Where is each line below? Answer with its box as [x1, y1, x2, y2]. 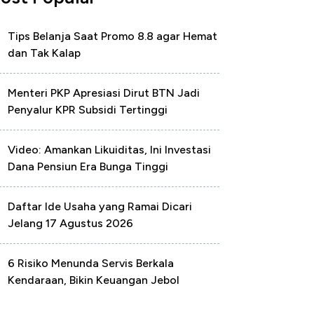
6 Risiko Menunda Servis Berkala [8, 257, 174, 270]
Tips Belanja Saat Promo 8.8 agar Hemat [8, 29, 217, 43]
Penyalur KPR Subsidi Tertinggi [8, 103, 168, 116]
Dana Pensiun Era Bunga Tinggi [8, 160, 168, 173]
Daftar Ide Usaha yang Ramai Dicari [8, 200, 192, 213]
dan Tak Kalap [8, 46, 81, 60]
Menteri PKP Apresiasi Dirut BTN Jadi [8, 86, 200, 100]
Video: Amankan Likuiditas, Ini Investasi [8, 143, 211, 156]
